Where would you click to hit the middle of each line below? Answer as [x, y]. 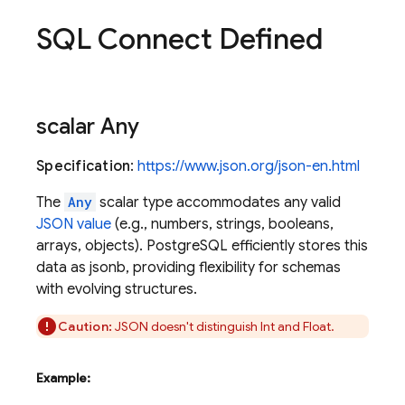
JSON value [74, 224]
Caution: [85, 326]
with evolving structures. [117, 289]
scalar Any [88, 127]
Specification [84, 166]
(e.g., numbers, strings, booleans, [222, 224]
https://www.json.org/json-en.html [249, 166]
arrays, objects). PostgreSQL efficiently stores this [202, 246]
